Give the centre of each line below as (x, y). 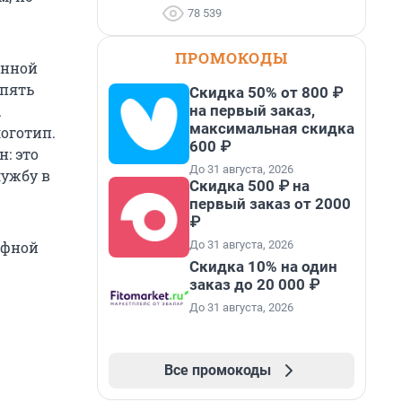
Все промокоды (217, 370)
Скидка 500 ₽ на (249, 186)
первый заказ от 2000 (270, 204)
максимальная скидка (272, 128)
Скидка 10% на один (263, 267)
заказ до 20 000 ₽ (254, 284)
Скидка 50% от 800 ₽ (266, 92)
